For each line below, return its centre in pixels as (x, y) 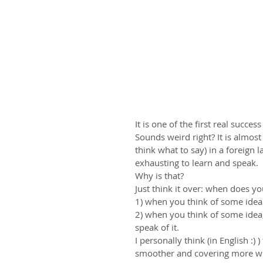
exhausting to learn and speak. (198, 163)
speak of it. (157, 227)
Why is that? (159, 176)
